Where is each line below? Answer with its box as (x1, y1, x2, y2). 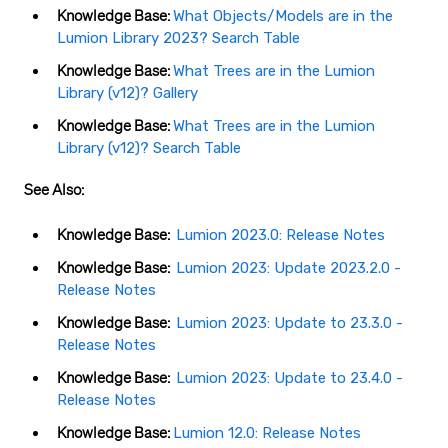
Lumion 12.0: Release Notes (173, 424, 361, 443)
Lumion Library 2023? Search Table (57, 28, 300, 47)
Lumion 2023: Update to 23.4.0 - (176, 369, 403, 388)
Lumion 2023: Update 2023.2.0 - (176, 258, 401, 277)
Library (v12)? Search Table (57, 139, 241, 158)
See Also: (24, 181, 84, 200)
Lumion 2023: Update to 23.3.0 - (176, 313, 403, 332)
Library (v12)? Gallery (57, 83, 198, 102)
